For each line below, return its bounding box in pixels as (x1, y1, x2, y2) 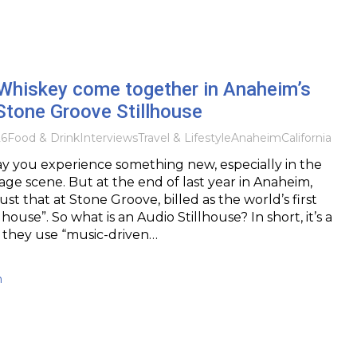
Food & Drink (6, 130, 80, 145)
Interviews (79, 130, 138, 145)
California (280, 130, 331, 145)
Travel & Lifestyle (137, 130, 231, 145)
